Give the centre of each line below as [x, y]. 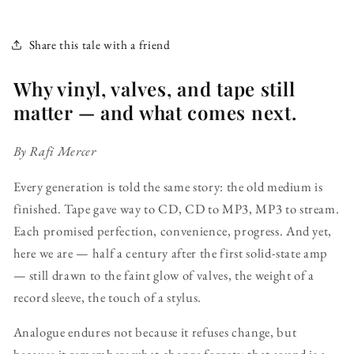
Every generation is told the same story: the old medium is [168, 186]
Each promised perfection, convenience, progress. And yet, [173, 230]
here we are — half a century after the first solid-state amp [171, 252]
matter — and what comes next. [155, 113]
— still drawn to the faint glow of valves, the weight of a [164, 275]
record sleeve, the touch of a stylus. [107, 297]
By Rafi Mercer [55, 151]
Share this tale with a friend [100, 44]
